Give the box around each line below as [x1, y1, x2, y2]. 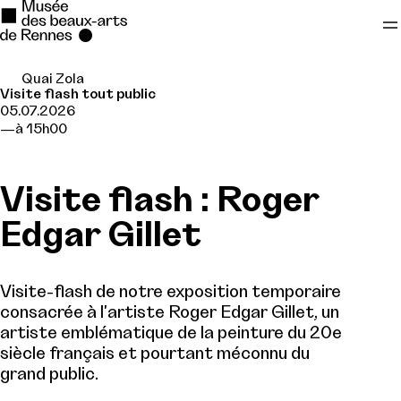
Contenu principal [13, 113, 140, 130]
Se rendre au [13, 78, 115, 95]
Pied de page [13, 146, 103, 163]
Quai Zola [21, 72, 84, 86]
